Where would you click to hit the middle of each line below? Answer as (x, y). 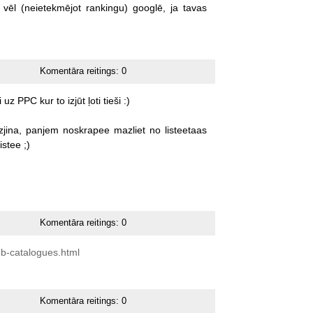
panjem (42, 130)
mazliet (129, 130)
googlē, (149, 7)
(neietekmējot (51, 7)
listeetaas (185, 130)
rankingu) (107, 7)
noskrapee (86, 130)
